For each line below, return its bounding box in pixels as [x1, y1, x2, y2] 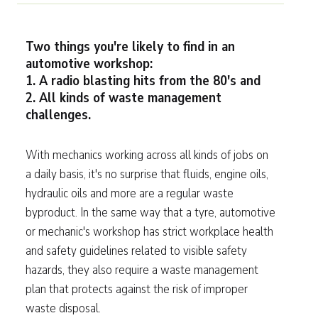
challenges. [26, 105, 91, 125]
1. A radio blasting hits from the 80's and [26, 71, 261, 91]
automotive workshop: [26, 54, 153, 74]
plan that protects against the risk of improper [26, 280, 248, 298]
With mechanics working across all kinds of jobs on [26, 146, 268, 164]
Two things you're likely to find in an [26, 37, 235, 57]
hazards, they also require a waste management [26, 261, 258, 279]
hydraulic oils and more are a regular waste [26, 184, 234, 202]
